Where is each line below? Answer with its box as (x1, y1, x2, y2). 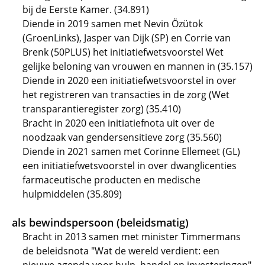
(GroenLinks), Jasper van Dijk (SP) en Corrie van (22, 31, 231, 44)
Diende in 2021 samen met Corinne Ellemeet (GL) (22, 145, 240, 158)
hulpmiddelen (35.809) (22, 188, 122, 201)
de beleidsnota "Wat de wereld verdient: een (22, 244, 219, 257)
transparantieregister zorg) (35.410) (22, 102, 181, 115)
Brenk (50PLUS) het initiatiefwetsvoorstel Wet (22, 46, 224, 59)
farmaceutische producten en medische (22, 173, 201, 186)
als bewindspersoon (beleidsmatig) (12, 215, 189, 230)
